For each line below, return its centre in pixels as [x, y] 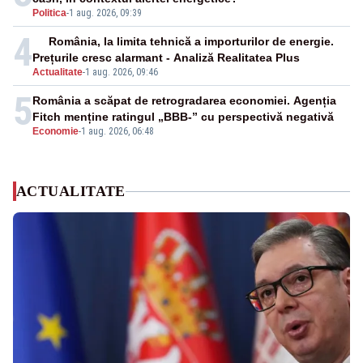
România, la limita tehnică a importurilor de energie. [192, 42]
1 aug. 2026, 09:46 [122, 73]
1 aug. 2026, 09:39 [105, 13]
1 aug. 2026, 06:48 [117, 132]
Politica [49, 13]
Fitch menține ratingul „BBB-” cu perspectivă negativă [183, 117]
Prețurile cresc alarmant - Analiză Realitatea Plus [166, 58]
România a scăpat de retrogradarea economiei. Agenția [184, 101]
